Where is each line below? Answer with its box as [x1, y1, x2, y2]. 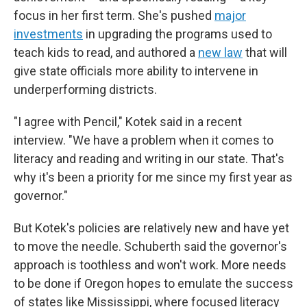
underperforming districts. [14, 82, 157, 97]
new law [198, 45, 243, 60]
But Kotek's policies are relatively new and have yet [14, 221, 289, 235]
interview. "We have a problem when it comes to [14, 133, 273, 147]
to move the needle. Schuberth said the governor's [14, 239, 287, 254]
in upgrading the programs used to [83, 27, 272, 41]
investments [14, 27, 83, 41]
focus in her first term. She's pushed [14, 8, 214, 23]
